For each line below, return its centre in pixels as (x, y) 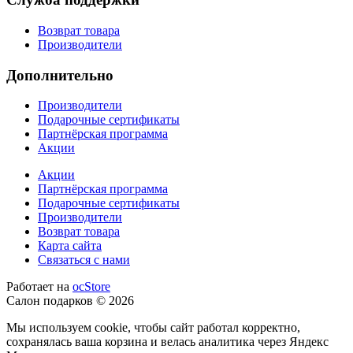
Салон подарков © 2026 (70, 301)
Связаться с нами (84, 260)
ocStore (91, 287)
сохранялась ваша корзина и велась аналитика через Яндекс (167, 342)
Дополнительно (60, 75)
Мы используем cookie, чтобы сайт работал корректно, (153, 328)
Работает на (39, 287)
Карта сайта (70, 246)
